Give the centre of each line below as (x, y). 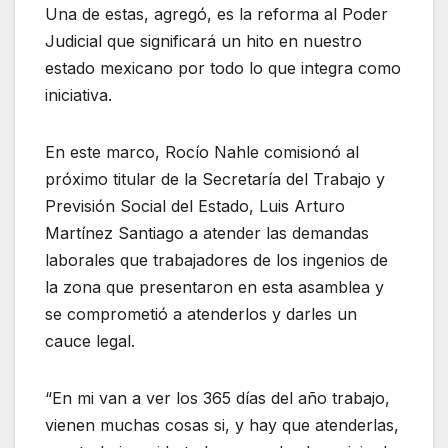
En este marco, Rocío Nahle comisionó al (202, 151)
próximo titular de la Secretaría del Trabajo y (215, 178)
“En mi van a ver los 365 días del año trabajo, (217, 397)
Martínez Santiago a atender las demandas (207, 232)
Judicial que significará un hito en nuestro (203, 40)
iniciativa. (78, 94)
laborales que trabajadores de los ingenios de (216, 259)
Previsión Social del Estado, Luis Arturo (195, 205)
